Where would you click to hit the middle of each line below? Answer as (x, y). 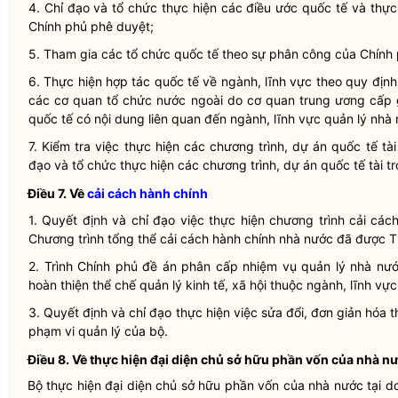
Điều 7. (47, 193)
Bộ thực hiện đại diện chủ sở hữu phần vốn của (168, 385)
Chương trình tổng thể (94, 239)
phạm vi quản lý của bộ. (98, 331)
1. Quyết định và (80, 220)
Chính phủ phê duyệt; (91, 26)
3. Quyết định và (79, 312)
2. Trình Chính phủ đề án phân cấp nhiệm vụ (165, 266)
